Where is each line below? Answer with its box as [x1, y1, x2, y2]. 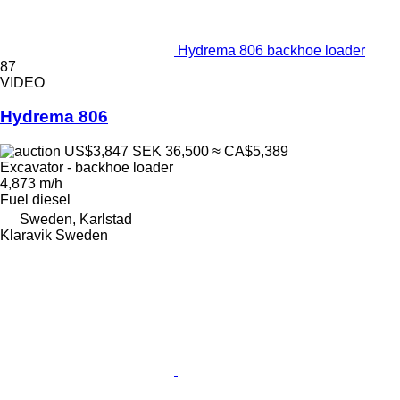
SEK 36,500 [132, 144, 209, 159]
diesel [32, 192, 71, 207]
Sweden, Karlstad [20, 212, 132, 227]
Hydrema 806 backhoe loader [178, 42, 365, 58]
